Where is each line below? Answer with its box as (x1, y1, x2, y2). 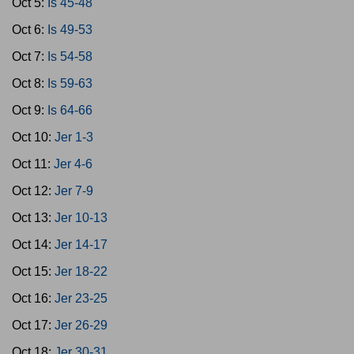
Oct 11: (12, 157, 54, 171)
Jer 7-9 (55, 184, 93, 198)
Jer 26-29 (55, 318, 107, 332)
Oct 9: (12, 104, 47, 117)
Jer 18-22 (55, 265, 107, 278)
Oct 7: (12, 50, 47, 63)
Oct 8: (12, 77, 47, 90)
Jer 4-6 (54, 157, 92, 171)
